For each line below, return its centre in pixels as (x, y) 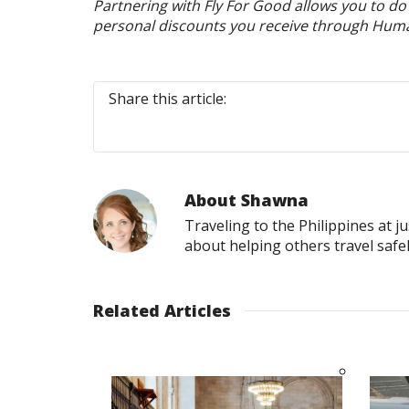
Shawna (275, 200)
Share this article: (168, 99)
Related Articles (162, 311)
